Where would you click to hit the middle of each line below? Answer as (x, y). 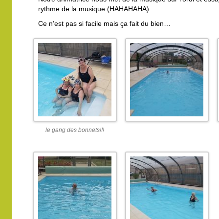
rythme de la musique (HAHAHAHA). (95, 9)
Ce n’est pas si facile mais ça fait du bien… (104, 23)
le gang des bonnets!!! (75, 130)
